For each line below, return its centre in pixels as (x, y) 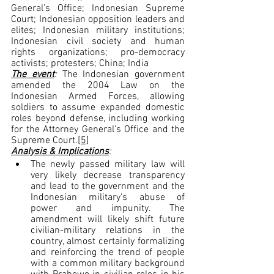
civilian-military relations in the (108, 231)
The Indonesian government (123, 75)
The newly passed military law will (108, 165)
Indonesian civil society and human (98, 42)
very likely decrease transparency (108, 176)
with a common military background (108, 264)
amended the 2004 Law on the (98, 86)
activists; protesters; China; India (80, 64)
